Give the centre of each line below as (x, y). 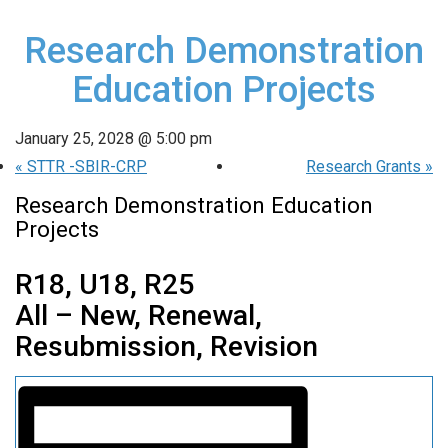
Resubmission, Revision (166, 346)
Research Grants (365, 166)
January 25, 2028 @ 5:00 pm (113, 138)
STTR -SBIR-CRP (85, 166)
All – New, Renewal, (138, 315)
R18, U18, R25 (104, 284)
